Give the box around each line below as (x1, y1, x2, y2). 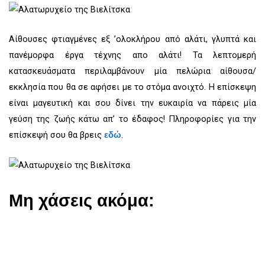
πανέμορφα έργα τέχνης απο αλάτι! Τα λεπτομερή (9, 49, 256, 60)
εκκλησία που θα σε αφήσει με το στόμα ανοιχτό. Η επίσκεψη (9, 81, 256, 92)
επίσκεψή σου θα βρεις (9, 129, 104, 140)
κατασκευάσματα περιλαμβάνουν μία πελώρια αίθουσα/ (9, 65, 256, 76)
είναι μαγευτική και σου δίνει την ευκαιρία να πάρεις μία (9, 97, 256, 108)
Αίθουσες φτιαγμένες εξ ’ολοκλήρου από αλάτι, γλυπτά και (9, 33, 256, 44)
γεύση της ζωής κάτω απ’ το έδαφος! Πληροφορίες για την (9, 113, 256, 124)
